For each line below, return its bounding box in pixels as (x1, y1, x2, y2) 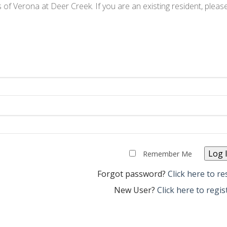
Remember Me (142, 149, 192, 159)
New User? (113, 184, 157, 196)
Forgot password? (97, 168, 168, 180)
